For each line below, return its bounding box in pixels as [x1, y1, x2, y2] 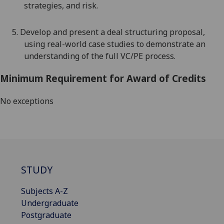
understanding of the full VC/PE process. [24, 50, 175, 62]
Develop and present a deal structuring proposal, [20, 26, 205, 38]
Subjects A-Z [21, 185, 68, 196]
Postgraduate [21, 209, 71, 220]
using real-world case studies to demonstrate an [24, 38, 205, 50]
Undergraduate [21, 197, 78, 208]
